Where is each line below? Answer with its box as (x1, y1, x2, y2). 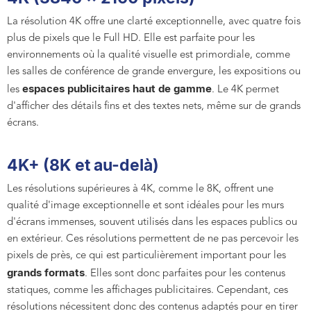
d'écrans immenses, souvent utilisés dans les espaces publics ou (7, 217, 297, 228)
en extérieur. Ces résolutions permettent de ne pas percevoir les (7, 234, 299, 245)
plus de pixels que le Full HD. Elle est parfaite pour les (7, 33, 255, 44)
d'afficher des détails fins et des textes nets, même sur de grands (7, 101, 301, 112)
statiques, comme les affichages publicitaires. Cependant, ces (7, 285, 288, 296)
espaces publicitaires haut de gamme (22, 82, 212, 96)
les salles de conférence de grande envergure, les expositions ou (7, 67, 301, 78)
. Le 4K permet (212, 85, 279, 96)
